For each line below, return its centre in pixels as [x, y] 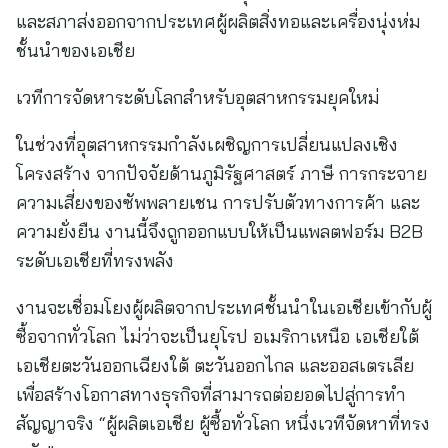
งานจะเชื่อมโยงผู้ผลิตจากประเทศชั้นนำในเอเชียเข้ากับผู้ [224, 307]
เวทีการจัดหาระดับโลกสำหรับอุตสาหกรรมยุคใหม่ [197, 97]
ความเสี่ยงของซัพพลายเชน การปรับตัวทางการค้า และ [218, 202]
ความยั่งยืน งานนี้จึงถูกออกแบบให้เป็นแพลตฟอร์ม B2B [219, 231]
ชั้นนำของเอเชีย [78, 50]
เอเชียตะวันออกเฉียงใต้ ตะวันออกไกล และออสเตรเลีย [215, 365]
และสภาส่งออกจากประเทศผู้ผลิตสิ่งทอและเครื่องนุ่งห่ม [218, 21]
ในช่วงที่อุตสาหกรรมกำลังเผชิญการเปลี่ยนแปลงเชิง [207, 144]
